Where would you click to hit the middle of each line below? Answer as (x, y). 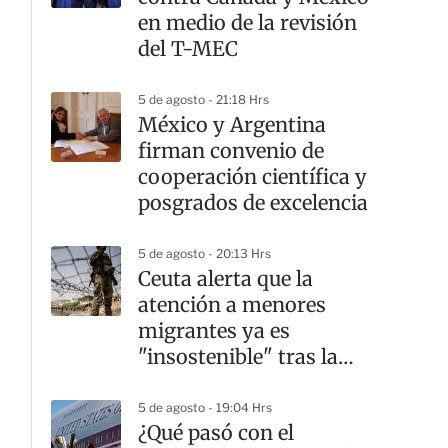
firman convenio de (231, 151)
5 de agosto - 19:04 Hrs (205, 408)
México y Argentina (232, 125)
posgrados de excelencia (253, 203)
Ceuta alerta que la (225, 279)
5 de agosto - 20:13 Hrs (204, 254)
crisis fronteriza (214, 383)
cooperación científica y (252, 177)
